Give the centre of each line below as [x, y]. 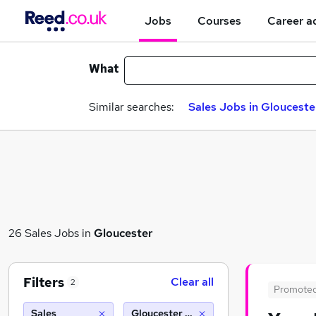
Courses [219, 20]
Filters [44, 282]
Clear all [192, 282]
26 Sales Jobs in [51, 233]
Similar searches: [132, 107]
